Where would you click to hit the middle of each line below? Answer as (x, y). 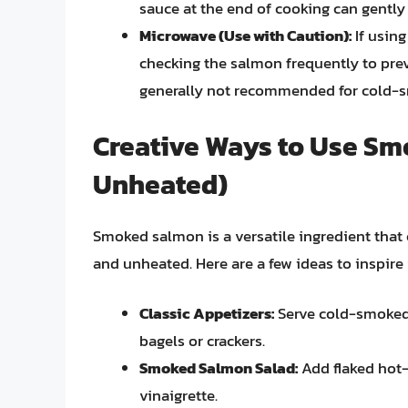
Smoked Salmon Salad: (219, 368)
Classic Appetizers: (207, 314)
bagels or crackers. (202, 341)
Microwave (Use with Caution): (245, 36)
